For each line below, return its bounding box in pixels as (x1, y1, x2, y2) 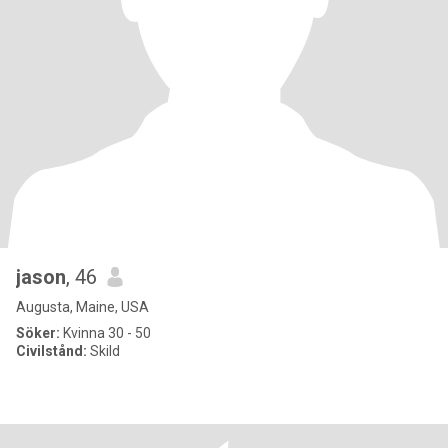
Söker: (16, 325, 60, 341)
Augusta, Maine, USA (16, 299, 149, 315)
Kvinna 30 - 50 (60, 325, 151, 341)
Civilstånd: (16, 343, 87, 359)
